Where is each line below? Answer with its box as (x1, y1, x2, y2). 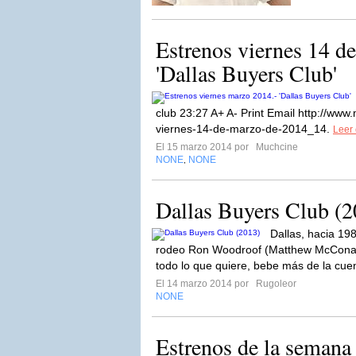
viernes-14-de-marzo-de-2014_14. (156, 122, 333, 135)
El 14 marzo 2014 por (156, 278, 253, 289)
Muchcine (253, 141, 298, 153)
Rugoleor (253, 278, 296, 289)
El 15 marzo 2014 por (156, 141, 253, 153)
